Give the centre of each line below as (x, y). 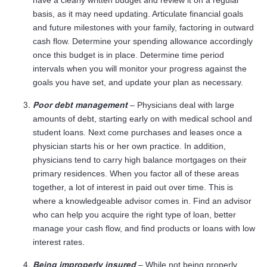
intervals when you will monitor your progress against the (140, 69)
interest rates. (59, 242)
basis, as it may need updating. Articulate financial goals (138, 14)
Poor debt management (80, 105)
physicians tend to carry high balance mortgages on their (140, 160)
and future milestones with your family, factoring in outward (143, 28)
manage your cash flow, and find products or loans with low (144, 229)
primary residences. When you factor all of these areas (136, 174)
